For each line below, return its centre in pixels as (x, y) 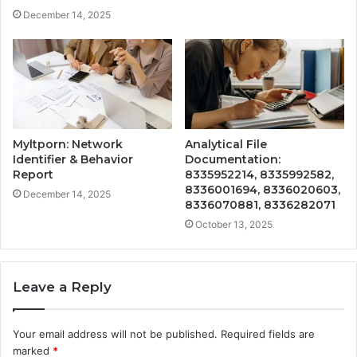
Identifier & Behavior (73, 160)
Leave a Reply (62, 287)
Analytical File (226, 145)
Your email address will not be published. (115, 334)
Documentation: (233, 160)
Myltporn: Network (68, 145)
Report (33, 175)
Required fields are (268, 334)
